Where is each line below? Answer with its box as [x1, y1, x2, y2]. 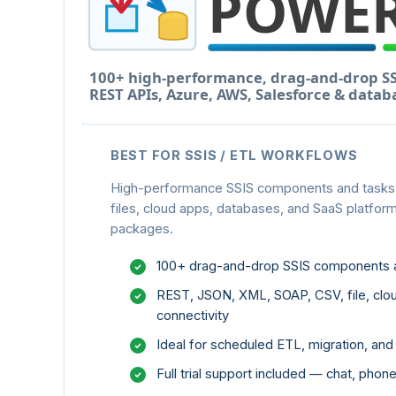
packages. [110, 220, 173, 237]
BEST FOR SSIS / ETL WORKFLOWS [110, 147, 358, 164]
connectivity [156, 307, 230, 324]
